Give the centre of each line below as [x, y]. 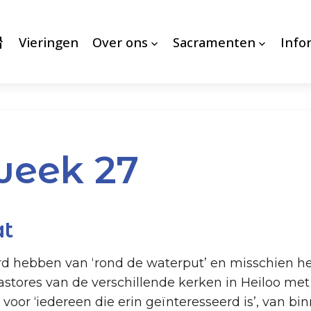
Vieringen [48, 42]
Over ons [120, 42]
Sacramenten [214, 42]
